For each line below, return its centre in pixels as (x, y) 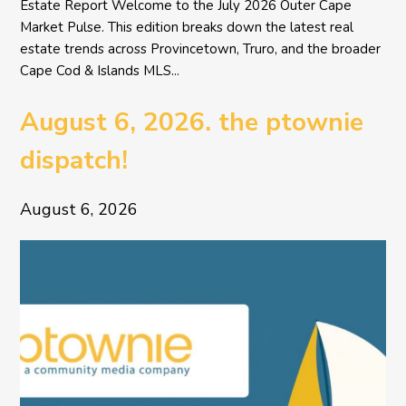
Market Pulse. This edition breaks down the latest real (187, 28)
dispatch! (74, 161)
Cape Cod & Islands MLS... (100, 71)
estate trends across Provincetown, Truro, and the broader (201, 49)
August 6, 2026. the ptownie (192, 123)
